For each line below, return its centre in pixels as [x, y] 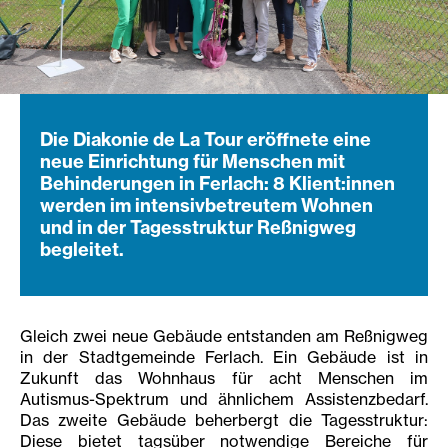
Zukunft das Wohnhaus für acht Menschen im [224, 378]
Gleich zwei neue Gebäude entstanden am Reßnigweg [224, 336]
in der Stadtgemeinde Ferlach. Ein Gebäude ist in [224, 357]
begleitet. [82, 250]
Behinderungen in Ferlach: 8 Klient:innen [217, 184]
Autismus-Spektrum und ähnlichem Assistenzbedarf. [224, 399]
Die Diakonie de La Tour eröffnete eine [205, 140]
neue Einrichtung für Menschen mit [192, 162]
